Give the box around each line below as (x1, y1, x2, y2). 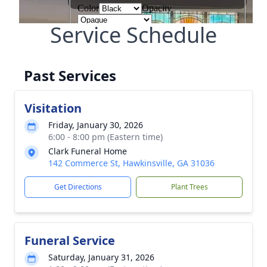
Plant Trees (170, 182, 208, 192)
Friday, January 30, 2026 (48, 119, 143, 131)
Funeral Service (24, 232, 115, 249)
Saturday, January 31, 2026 (48, 252, 154, 263)
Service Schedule (50, 20, 217, 49)
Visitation (24, 100, 82, 116)
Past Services (24, 66, 116, 85)
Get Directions (54, 182, 102, 192)
